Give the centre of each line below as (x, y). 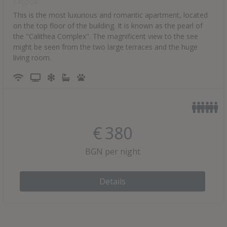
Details (112, 181)
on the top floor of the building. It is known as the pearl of (108, 25)
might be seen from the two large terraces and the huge (105, 47)
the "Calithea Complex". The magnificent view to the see (106, 36)
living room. (32, 57)
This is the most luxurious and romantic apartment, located (110, 15)
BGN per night (112, 151)
